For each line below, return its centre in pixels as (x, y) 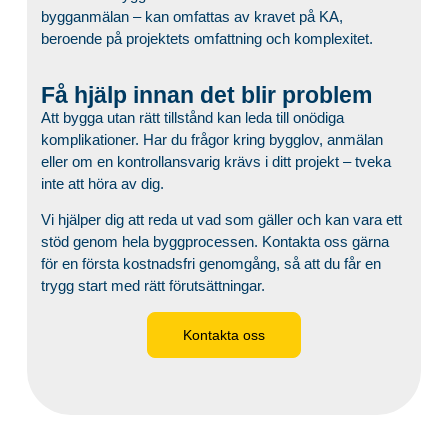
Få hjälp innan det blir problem (206, 95)
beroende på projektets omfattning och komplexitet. (206, 38)
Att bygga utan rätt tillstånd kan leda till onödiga (192, 118)
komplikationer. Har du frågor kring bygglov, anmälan (211, 140)
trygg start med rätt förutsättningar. (152, 286)
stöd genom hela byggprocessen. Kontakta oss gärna (214, 242)
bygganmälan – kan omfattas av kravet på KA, (191, 16)
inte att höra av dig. (102, 184)
